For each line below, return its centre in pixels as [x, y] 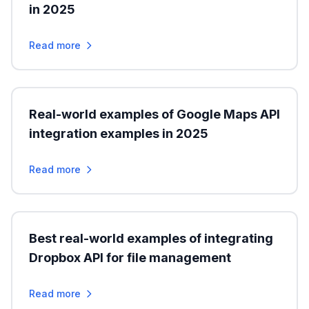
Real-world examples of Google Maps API [154, 114]
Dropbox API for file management [130, 258]
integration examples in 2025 [119, 133]
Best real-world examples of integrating [151, 238]
